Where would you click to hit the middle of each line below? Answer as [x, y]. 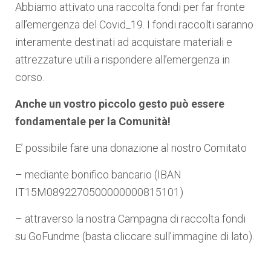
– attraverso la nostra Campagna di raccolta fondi [130, 219]
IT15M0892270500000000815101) [99, 192]
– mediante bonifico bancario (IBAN [98, 175]
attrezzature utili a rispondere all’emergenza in [122, 60]
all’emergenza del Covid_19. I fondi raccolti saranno [134, 25]
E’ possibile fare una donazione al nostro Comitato [131, 148]
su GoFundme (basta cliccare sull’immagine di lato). [135, 237]
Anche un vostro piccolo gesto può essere [120, 104]
